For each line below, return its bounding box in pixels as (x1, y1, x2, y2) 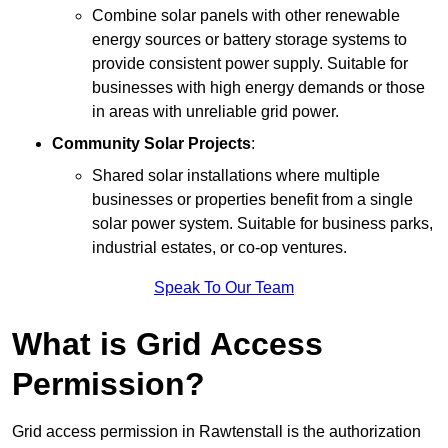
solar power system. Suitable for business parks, (92, 214, 433, 232)
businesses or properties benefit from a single (92, 190, 413, 208)
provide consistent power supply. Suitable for (92, 54, 408, 72)
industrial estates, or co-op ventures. (92, 238, 347, 256)
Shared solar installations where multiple (92, 166, 380, 184)
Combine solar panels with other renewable (92, 6, 400, 24)
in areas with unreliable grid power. (92, 102, 339, 120)
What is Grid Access (12, 325, 323, 362)
